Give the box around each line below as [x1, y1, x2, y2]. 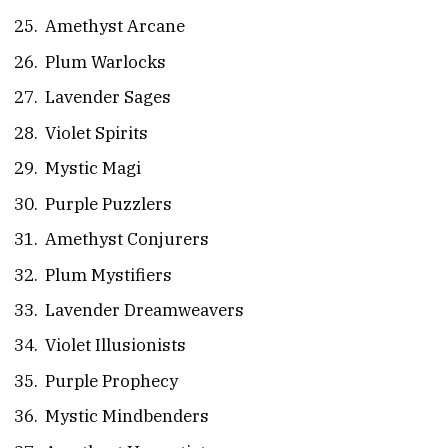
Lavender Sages [45, 86, 171, 109]
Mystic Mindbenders [45, 405, 209, 428]
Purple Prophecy [45, 369, 178, 392]
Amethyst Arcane [45, 15, 185, 38]
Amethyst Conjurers [45, 228, 209, 251]
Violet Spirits [45, 121, 148, 144]
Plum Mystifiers [45, 263, 172, 286]
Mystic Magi [45, 157, 141, 180]
